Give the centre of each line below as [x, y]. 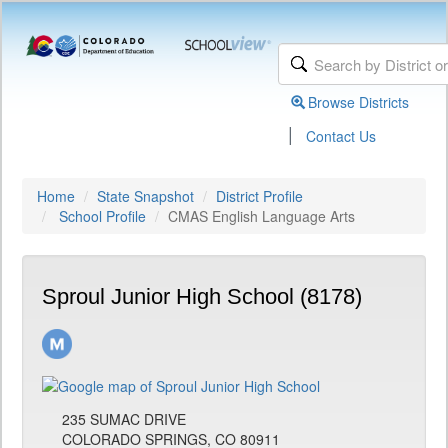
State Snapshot [145, 196]
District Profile [259, 196]
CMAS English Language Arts [261, 216]
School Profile [102, 216]
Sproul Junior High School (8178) [202, 296]
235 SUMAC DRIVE [124, 419]
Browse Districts [359, 102]
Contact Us [341, 136]
